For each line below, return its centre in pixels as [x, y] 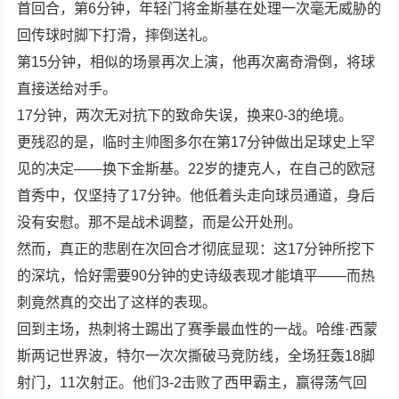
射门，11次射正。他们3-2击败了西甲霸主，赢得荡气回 [192, 382]
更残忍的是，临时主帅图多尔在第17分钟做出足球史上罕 [196, 142]
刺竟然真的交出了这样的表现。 [117, 302]
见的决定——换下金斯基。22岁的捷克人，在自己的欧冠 [196, 168]
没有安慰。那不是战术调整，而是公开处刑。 [160, 222]
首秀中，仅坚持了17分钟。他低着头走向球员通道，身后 [196, 195]
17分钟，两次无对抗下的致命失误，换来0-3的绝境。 [185, 115]
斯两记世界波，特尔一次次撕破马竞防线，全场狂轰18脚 [196, 355]
